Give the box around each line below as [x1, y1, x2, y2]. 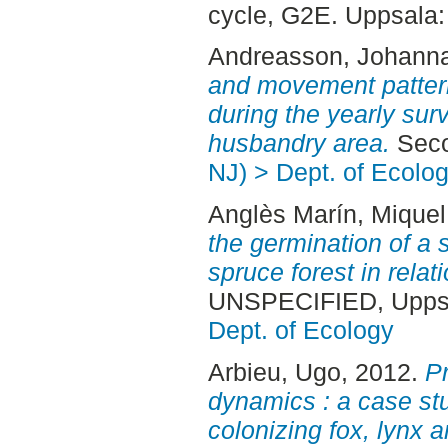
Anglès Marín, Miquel [207, 200, 446, 229]
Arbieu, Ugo [207, 357, 341, 386]
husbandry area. [207, 129, 390, 158]
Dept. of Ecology [207, 316, 394, 345]
